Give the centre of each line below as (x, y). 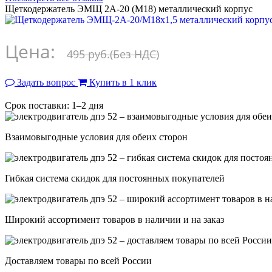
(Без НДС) (134, 54)
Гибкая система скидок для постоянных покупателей (115, 178)
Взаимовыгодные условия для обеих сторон (96, 137)
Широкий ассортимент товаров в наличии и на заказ (114, 219)
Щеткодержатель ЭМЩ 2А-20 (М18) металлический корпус (129, 8)
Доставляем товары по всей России (78, 260)
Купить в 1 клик (123, 82)
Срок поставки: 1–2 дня (54, 105)
